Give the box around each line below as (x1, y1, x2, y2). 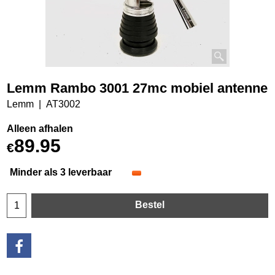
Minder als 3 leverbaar (10, 166, 112, 177)
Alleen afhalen (7, 123, 73, 134)
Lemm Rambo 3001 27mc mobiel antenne (7, 80, 268, 96)
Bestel (135, 199, 165, 210)
